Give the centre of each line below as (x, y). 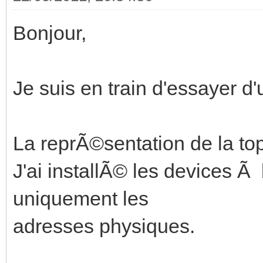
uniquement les (81, 198)
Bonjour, (50, 33)
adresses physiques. (104, 226)
